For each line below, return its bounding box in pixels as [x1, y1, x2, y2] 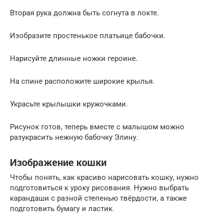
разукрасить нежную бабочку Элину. [10, 133, 138, 142]
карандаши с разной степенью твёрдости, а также [10, 194, 187, 203]
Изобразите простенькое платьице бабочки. [10, 31, 166, 41]
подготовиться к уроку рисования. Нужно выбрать [10, 183, 189, 193]
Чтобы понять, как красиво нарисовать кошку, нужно [10, 173, 199, 182]
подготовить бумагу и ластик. [10, 204, 114, 214]
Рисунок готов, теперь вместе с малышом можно [10, 122, 184, 132]
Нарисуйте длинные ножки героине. [10, 54, 138, 63]
